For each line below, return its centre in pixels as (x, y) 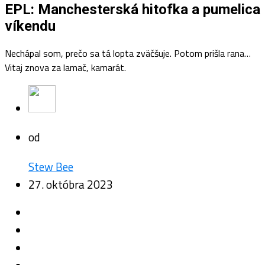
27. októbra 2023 (71, 184)
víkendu (30, 26)
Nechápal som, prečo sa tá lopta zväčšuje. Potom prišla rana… (128, 54)
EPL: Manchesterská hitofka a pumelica (132, 10)
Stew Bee (51, 167)
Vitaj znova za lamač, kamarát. (65, 68)
